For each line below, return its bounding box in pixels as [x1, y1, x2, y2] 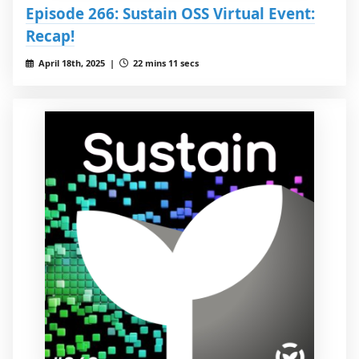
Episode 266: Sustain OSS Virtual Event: [26, 3, 315, 24]
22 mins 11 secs [130, 57, 199, 70]
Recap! [26, 26, 75, 46]
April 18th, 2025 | [35, 57, 119, 70]
